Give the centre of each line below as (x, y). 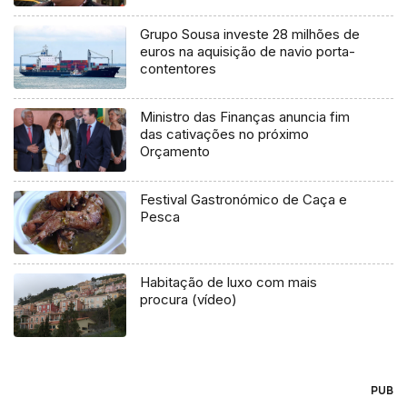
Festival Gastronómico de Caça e (244, 200)
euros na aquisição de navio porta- (248, 52)
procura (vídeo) (189, 300)
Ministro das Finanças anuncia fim (245, 117)
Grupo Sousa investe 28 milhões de (250, 35)
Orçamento (175, 152)
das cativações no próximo (225, 134)
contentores (179, 69)
